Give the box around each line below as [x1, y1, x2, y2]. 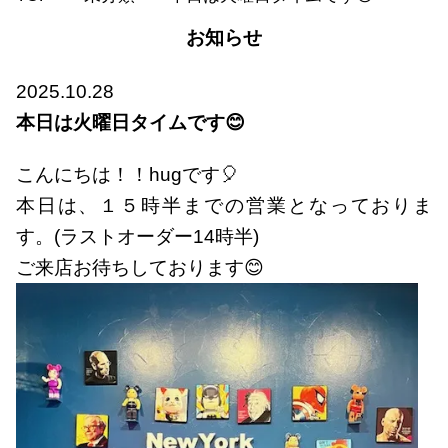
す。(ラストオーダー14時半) [15, 225, 259, 247]
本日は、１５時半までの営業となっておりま [15, 194, 433, 216]
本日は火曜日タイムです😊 [15, 111, 245, 133]
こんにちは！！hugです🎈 [15, 163, 239, 185]
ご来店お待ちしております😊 [15, 256, 264, 278]
